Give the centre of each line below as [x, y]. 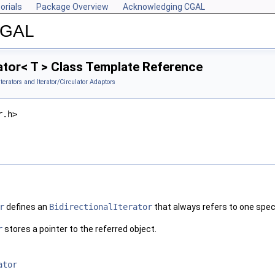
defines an [27, 207]
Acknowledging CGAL [164, 7]
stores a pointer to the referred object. [79, 229]
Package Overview [72, 7]
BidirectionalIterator [101, 207]
